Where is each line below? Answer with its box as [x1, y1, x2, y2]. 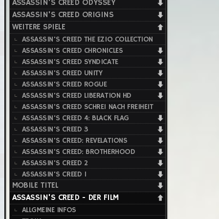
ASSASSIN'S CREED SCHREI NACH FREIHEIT [22, 102, 153, 111]
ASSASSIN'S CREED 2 [22, 158, 88, 168]
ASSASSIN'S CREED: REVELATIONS [22, 136, 128, 145]
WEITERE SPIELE [12, 22, 66, 32]
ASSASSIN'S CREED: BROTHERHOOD [22, 147, 135, 156]
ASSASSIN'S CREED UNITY [22, 68, 103, 78]
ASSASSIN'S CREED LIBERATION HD [22, 91, 131, 100]
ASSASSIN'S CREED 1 [22, 170, 87, 179]
